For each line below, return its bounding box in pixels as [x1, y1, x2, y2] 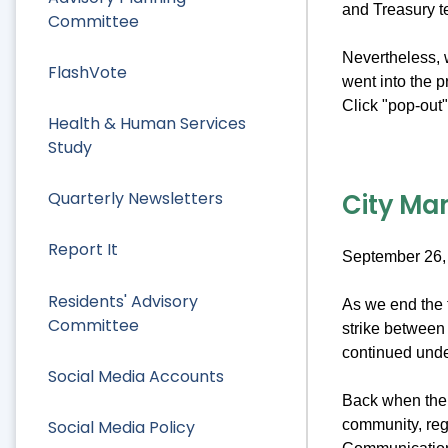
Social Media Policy [48, 415, 195, 439]
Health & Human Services [48, 112, 246, 136]
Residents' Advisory [48, 289, 198, 313]
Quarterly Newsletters [48, 187, 223, 211]
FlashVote [48, 60, 127, 84]
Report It [48, 238, 118, 262]
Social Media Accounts [48, 364, 224, 388]
